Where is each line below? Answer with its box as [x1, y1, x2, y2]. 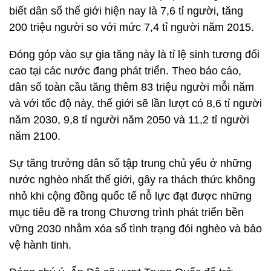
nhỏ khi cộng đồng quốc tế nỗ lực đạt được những [9, 190, 252, 202]
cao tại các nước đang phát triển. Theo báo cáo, [9, 65, 241, 77]
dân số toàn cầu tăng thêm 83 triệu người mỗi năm [9, 81, 254, 93]
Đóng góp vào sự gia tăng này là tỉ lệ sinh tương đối [9, 48, 260, 60]
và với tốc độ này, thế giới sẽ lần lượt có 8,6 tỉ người [9, 97, 262, 109]
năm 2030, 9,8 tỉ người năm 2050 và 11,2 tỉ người [9, 114, 249, 126]
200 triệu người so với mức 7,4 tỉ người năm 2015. [9, 21, 254, 33]
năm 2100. [9, 130, 60, 142]
